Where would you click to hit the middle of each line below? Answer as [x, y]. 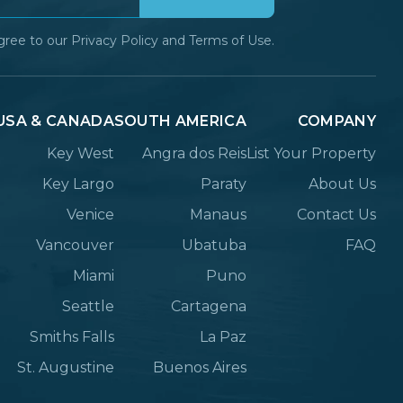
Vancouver [75, 245]
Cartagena [209, 306]
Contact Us [336, 215]
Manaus [218, 215]
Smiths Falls [72, 337]
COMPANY [336, 121]
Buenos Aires [200, 367]
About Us [342, 184]
